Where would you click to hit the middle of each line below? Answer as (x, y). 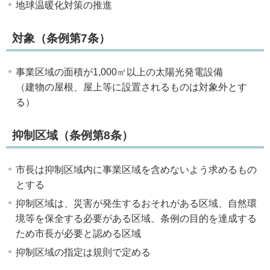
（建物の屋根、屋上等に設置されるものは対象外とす (131, 87)
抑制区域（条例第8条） (73, 136)
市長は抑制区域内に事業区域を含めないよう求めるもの (136, 169)
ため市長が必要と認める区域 (78, 233)
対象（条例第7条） (61, 38)
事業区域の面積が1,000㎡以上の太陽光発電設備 (119, 72)
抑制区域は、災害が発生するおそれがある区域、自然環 (136, 203)
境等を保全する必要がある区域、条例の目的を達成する (136, 218)
